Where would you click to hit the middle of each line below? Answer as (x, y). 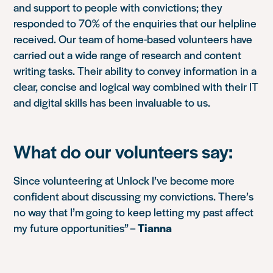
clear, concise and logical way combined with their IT (136, 87)
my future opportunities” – (76, 228)
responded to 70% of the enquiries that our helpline (135, 23)
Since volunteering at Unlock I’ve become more (124, 180)
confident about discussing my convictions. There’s (134, 196)
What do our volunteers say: (123, 151)
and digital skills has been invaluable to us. (112, 102)
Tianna (155, 228)
